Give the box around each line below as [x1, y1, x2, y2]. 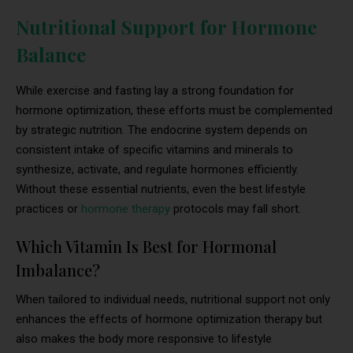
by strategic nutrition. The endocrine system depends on [16, 123, 307, 138]
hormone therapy [81, 202, 170, 217]
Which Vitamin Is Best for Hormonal [16, 236, 277, 258]
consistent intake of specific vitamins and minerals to [16, 143, 293, 158]
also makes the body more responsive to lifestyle [16, 332, 272, 347]
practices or [16, 202, 81, 217]
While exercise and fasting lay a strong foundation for [16, 84, 294, 98]
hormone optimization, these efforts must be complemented [16, 103, 333, 118]
